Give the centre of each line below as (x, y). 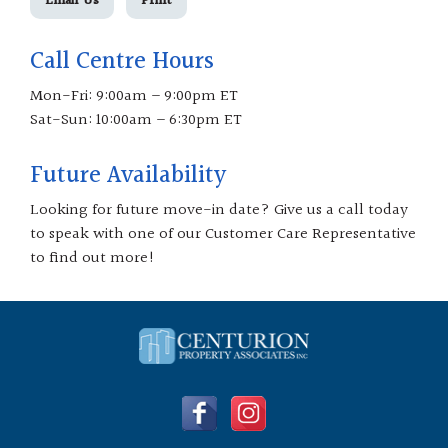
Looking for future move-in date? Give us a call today (219, 211)
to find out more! (92, 259)
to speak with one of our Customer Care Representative (223, 235)
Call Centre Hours (122, 62)
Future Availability (128, 176)
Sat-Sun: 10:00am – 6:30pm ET (136, 121)
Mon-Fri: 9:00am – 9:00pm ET (134, 97)
